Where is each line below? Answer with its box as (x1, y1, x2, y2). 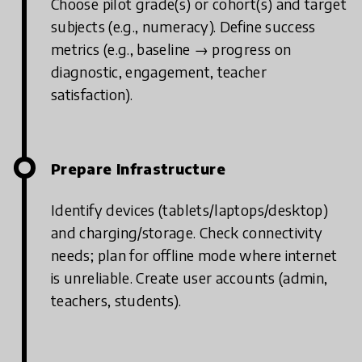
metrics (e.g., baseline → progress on (51, 40, 292, 58)
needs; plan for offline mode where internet (51, 246, 338, 264)
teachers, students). (51, 291, 182, 309)
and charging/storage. (51, 223, 196, 242)
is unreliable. (51, 268, 133, 287)
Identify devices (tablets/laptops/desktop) (51, 200, 329, 219)
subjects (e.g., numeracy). (51, 17, 217, 36)
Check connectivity (199, 223, 323, 242)
